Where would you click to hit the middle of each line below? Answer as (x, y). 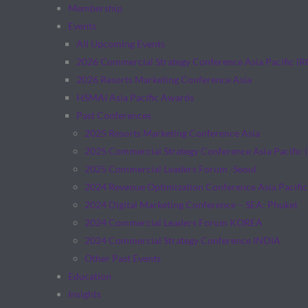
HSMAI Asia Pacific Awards (135, 97)
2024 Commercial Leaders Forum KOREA (173, 222)
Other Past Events (122, 258)
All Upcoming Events (120, 44)
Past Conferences (113, 115)
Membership (95, 8)
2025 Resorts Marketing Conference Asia (172, 133)
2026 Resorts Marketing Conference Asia (164, 79)
